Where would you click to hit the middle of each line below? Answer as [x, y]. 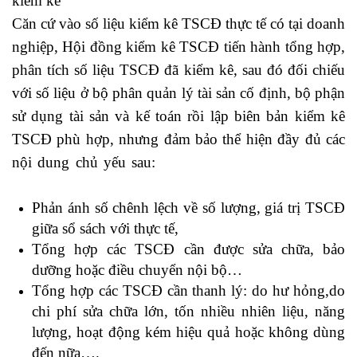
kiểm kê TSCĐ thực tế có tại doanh [237, 24]
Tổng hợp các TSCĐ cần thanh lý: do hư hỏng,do [188, 290]
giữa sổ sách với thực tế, [105, 228]
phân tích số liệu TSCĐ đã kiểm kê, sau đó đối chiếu [178, 70]
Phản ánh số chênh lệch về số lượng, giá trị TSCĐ [188, 208]
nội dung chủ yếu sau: [87, 162]
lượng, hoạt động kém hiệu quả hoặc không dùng [188, 332]
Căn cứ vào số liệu [69, 24]
